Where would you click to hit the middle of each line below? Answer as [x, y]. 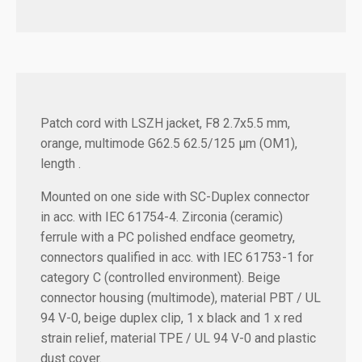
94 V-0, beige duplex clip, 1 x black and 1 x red [171, 318]
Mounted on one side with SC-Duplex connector [175, 196]
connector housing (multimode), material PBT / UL [181, 297]
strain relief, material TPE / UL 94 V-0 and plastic [178, 338]
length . [61, 163]
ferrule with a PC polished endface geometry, [168, 237]
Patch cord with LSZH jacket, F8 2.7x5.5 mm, [165, 123]
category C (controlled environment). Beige [160, 277]
